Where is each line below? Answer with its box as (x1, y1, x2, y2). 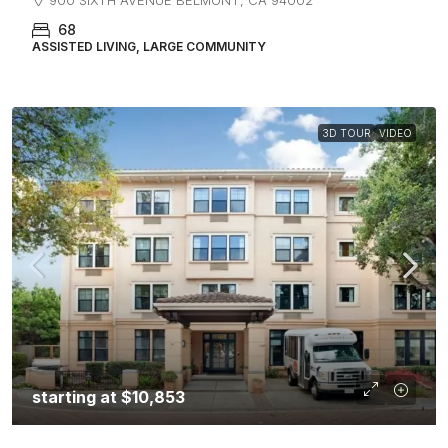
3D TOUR (322, 126, 371, 139)
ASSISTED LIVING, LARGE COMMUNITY (32, 38, 266, 54)
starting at (32, 386, 121, 407)
